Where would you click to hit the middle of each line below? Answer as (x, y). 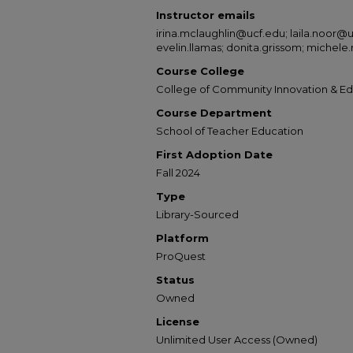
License (178, 321)
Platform (182, 238)
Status (175, 280)
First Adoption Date (214, 154)
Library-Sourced (197, 214)
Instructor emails (206, 15)
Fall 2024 (178, 173)
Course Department (214, 113)
